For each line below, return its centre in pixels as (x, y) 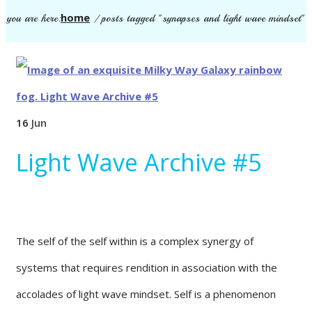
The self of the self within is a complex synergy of (135, 241)
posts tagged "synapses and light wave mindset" (203, 18)
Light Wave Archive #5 (139, 162)
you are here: (34, 18)
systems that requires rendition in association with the (147, 267)
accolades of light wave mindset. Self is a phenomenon (146, 294)
